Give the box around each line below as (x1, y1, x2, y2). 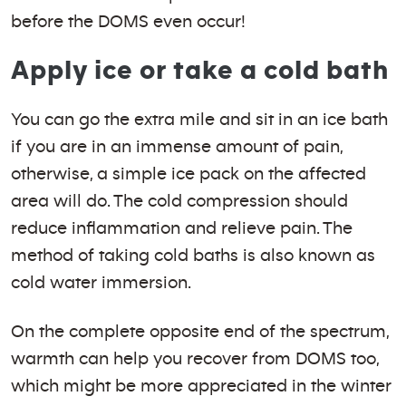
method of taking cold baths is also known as (11, 246, 375, 265)
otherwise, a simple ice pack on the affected (11, 165, 366, 183)
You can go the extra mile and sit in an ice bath (11, 111, 388, 129)
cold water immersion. (11, 274, 191, 292)
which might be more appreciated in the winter (11, 377, 391, 395)
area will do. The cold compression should (11, 192, 348, 210)
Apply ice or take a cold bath (11, 57, 389, 84)
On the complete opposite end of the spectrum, (11, 323, 389, 341)
